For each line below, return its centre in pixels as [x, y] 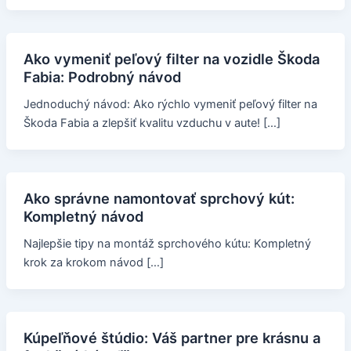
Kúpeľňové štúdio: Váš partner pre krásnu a [172, 337]
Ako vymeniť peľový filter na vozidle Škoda [171, 59]
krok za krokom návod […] [93, 262]
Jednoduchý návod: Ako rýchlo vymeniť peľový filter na [170, 104]
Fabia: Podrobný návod [102, 77]
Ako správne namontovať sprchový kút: [159, 198]
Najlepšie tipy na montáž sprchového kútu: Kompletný [167, 243]
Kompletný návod [83, 216]
